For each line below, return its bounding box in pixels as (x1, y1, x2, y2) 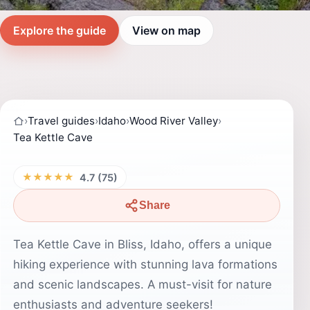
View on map (132, 23, 201, 37)
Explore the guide (13, 23, 106, 37)
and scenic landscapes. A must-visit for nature (13, 277, 272, 291)
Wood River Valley (129, 114, 218, 127)
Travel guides (28, 114, 95, 127)
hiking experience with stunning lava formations (13, 257, 277, 271)
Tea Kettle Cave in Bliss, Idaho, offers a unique (13, 237, 272, 251)
